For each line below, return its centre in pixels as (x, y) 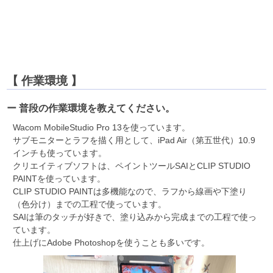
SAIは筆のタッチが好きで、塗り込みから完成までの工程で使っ (135, 217)
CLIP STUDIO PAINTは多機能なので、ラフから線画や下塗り (130, 191)
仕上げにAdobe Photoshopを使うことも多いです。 (112, 242)
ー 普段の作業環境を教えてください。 (91, 108)
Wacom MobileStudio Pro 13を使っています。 (102, 127)
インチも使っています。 (60, 153)
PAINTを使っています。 (59, 178)
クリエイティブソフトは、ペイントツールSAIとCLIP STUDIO (132, 165)
